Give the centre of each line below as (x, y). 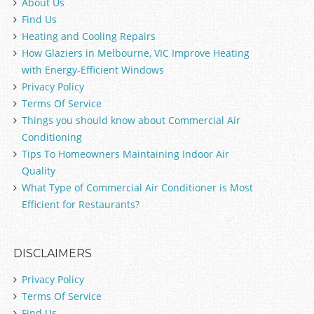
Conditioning (52, 137)
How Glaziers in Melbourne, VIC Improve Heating (135, 53)
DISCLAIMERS (52, 253)
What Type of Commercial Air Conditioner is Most (137, 187)
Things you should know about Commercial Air (131, 120)
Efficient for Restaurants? (80, 204)
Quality (38, 170)
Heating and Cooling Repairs (88, 36)
